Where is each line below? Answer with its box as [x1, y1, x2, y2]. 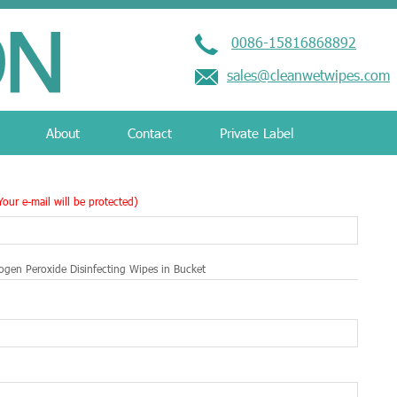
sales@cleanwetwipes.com [227, 66, 390, 84]
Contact [128, 125, 172, 141]
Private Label [220, 125, 293, 141]
